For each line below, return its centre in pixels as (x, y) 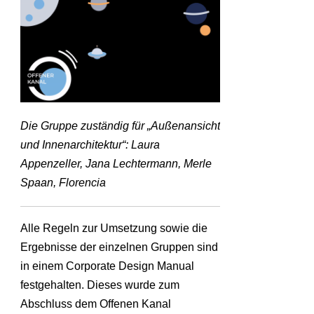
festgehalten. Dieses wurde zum (100, 285)
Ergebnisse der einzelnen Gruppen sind (119, 247)
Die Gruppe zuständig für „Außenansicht (120, 126)
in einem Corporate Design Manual (107, 266)
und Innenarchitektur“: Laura (90, 145)
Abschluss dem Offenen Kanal (96, 304)
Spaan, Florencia (63, 183)
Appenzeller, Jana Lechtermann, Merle (116, 164)
